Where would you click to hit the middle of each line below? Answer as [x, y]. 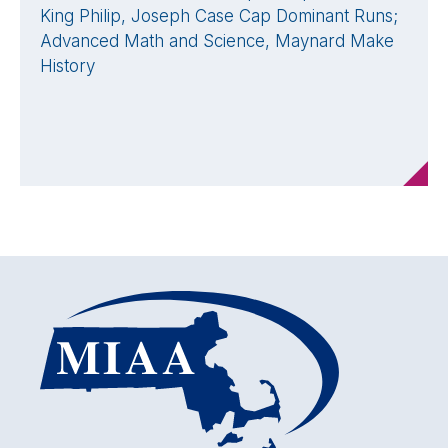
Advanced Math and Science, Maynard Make [217, 41]
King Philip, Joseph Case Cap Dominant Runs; [219, 16]
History [67, 66]
